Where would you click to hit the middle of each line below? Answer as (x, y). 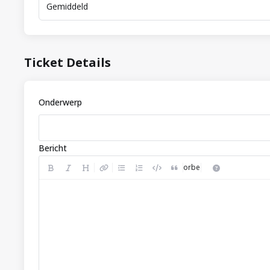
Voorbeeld (192, 168)
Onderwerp (60, 102)
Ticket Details (67, 63)
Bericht (53, 148)
